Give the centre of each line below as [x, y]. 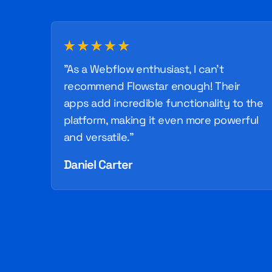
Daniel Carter [98, 165]
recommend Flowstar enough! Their [152, 86]
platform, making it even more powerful [161, 120]
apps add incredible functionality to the [164, 103]
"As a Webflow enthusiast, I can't [144, 69]
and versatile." [99, 137]
